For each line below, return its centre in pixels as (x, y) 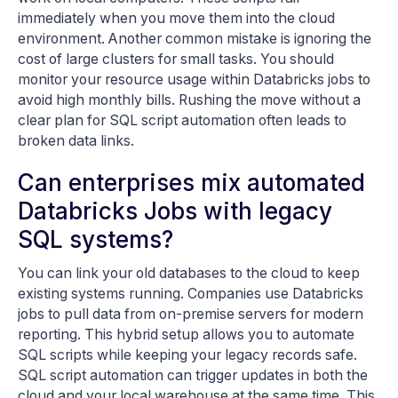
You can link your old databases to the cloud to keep (189, 273)
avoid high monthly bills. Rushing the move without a (189, 99)
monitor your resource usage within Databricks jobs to (194, 79)
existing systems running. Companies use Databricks (191, 293)
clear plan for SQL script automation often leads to (182, 120)
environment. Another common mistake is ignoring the (195, 38)
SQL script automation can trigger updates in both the (193, 375)
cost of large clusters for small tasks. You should (176, 59)
